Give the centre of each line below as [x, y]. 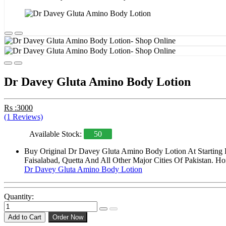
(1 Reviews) [23, 117]
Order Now [68, 217]
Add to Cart [25, 217]
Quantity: [19, 197]
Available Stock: [56, 134]
